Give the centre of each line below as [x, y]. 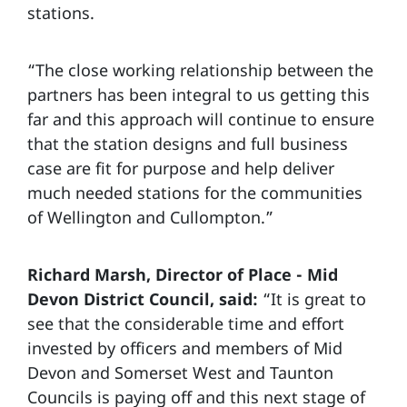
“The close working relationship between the [200, 69]
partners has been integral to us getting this [199, 94]
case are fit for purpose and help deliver [181, 168]
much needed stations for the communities [195, 192]
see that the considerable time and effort [186, 323]
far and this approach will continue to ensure [201, 119]
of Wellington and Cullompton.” [150, 217]
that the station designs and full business [188, 143]
